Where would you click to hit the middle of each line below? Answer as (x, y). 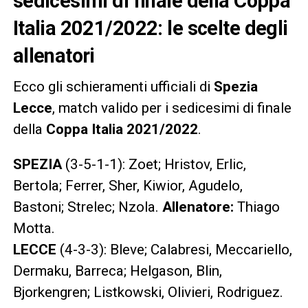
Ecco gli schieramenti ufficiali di (113, 86)
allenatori (54, 55)
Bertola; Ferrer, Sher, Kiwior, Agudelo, (128, 185)
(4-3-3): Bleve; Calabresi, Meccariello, (174, 249)
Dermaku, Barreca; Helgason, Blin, (117, 271)
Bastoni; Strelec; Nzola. (87, 207)
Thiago (256, 207)
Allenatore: (198, 207)
